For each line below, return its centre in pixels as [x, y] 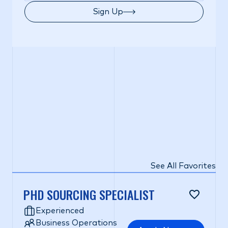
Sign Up [108, 12]
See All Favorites [183, 166]
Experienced [60, 211]
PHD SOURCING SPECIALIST [89, 194]
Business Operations [76, 223]
